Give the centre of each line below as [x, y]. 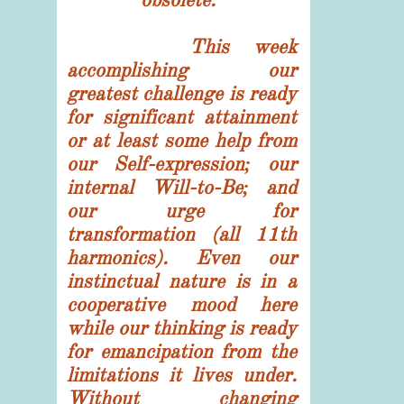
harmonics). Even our [182, 257]
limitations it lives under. [182, 375]
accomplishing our [182, 70]
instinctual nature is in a [182, 281]
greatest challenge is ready [182, 93]
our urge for [182, 211]
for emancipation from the [182, 351]
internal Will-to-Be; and [182, 187]
